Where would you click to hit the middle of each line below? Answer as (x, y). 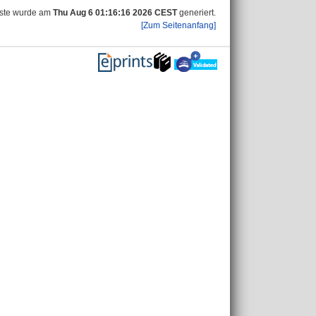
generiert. (196, 13)
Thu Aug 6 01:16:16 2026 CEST (115, 13)
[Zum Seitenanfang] (178, 25)
